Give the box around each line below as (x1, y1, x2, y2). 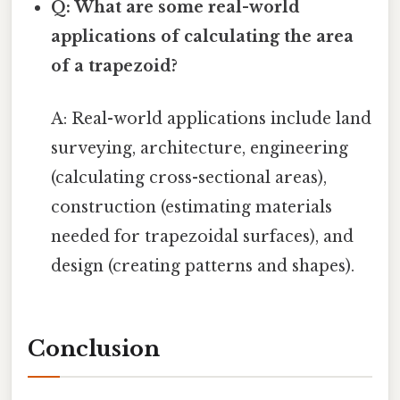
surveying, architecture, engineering (51, 138, 349, 159)
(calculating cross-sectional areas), (51, 168, 328, 188)
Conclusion (28, 336, 160, 362)
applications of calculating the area (51, 27, 354, 47)
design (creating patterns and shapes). (51, 256, 355, 277)
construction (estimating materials (51, 197, 333, 218)
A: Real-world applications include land (51, 109, 372, 129)
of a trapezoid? (51, 56, 179, 77)
